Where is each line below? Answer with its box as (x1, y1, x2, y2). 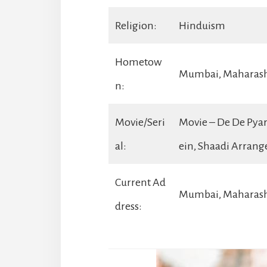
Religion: (115, 19, 157, 32)
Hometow (115, 55, 162, 68)
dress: (115, 200, 142, 212)
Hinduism (179, 19, 225, 32)
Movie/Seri (115, 116, 165, 128)
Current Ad (115, 176, 166, 188)
